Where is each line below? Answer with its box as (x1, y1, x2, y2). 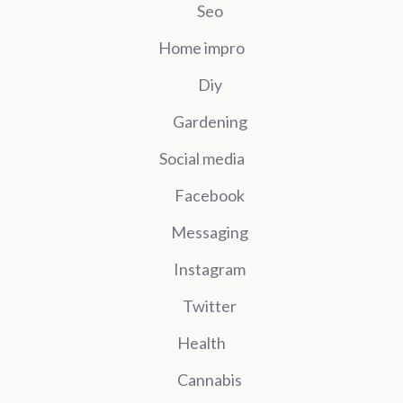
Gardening (172, 111, 247, 131)
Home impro (158, 37, 245, 58)
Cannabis (177, 369, 242, 390)
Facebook (175, 184, 245, 205)
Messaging (171, 221, 248, 242)
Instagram (174, 258, 246, 279)
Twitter (183, 295, 237, 316)
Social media (158, 148, 245, 168)
